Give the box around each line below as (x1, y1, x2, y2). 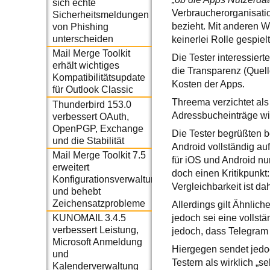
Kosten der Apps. (172, 79, 245, 89)
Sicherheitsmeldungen (52, 9, 149, 20)
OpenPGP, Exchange (52, 123, 143, 134)
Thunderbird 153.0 (52, 99, 131, 110)
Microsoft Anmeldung (52, 237, 142, 248)
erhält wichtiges (52, 60, 119, 71)
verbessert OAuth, (52, 111, 129, 122)
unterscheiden (52, 33, 113, 44)
